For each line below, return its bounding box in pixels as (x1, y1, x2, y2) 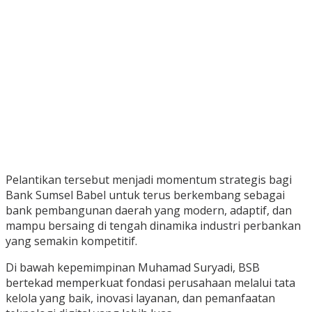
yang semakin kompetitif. (6, 233, 137, 249)
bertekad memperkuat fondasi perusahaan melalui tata (6, 275, 295, 291)
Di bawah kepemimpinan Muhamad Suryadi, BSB (6, 260, 260, 276)
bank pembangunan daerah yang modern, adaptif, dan (6, 203, 292, 219)
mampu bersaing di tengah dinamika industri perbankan (6, 218, 301, 234)
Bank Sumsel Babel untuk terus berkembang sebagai (6, 187, 285, 203)
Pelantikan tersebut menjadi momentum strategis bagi (6, 172, 292, 188)
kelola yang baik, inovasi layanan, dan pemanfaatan (6, 290, 275, 306)
